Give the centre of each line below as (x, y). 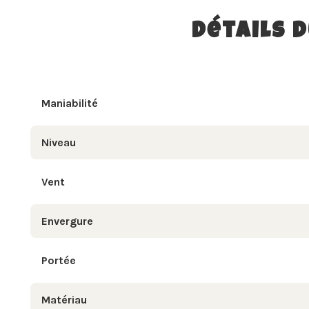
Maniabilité (70, 103)
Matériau (64, 299)
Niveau (59, 142)
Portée (59, 260)
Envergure (67, 221)
